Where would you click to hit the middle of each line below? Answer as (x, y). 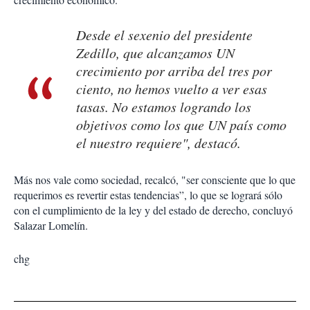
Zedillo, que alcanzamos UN (155, 52)
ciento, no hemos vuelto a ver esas (172, 88)
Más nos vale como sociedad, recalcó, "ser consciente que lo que (155, 179)
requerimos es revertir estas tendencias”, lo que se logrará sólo (148, 194)
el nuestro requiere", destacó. (158, 142)
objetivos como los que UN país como (181, 124)
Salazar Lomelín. (51, 225)
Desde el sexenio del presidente (164, 34)
